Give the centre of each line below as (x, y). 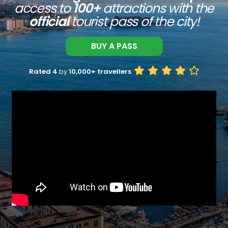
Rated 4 (43, 72)
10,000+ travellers (100, 72)
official (49, 22)
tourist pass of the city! (134, 22)
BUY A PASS (114, 46)
